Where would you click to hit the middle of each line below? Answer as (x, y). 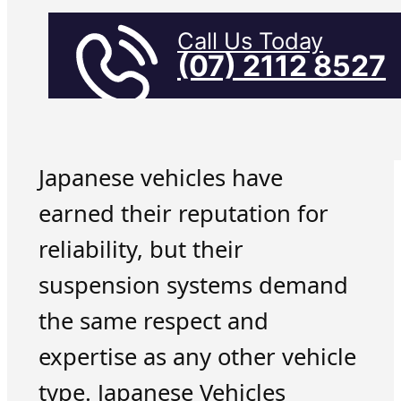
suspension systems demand (193, 286)
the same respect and (153, 321)
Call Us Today (251, 41)
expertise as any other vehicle (197, 357)
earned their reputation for (183, 214)
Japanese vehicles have (160, 178)
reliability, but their (141, 250)
